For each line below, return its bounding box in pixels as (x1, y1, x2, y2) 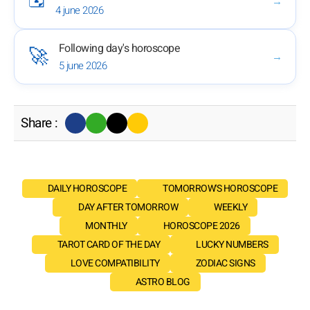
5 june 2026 (58, 58, 107, 74)
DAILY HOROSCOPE (47, 181, 127, 197)
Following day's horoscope (58, 40, 180, 57)
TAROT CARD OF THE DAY (57, 237, 160, 253)
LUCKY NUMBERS (196, 237, 268, 253)
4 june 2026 (55, 2, 103, 18)
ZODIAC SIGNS (195, 256, 255, 271)
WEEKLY (214, 200, 247, 215)
